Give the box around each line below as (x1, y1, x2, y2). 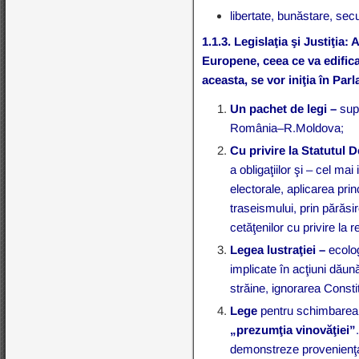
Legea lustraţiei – (230, 242, 329, 256)
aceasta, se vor (202, 72, 289, 87)
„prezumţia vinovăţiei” (230, 322, 357, 337)
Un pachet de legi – (230, 101, 341, 115)
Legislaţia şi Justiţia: (231, 34, 352, 48)
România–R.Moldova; (230, 120, 345, 135)
